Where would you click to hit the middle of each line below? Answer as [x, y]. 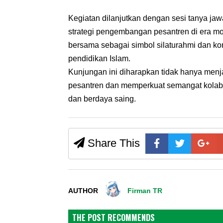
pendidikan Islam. [99, 59]
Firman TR [145, 191]
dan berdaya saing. [102, 99]
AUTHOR [83, 191]
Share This [112, 143]
